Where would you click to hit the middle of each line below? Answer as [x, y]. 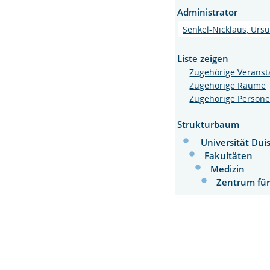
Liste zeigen [203, 58]
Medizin [228, 168]
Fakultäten [229, 155]
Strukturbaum [209, 124]
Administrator [208, 12]
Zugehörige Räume [228, 85]
